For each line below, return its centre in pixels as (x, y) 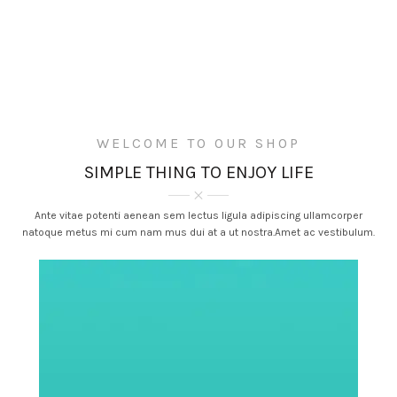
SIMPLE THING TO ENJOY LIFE (198, 172)
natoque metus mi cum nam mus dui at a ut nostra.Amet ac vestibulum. (198, 232)
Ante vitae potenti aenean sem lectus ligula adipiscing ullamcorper (198, 215)
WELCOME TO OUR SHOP (198, 143)
